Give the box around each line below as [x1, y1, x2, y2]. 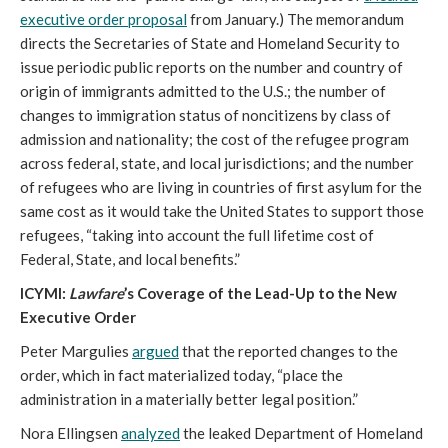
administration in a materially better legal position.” [20, 390, 358, 408]
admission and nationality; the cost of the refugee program [20, 130, 409, 148]
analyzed [121, 424, 180, 442]
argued [132, 342, 179, 360]
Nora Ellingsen [20, 424, 121, 442]
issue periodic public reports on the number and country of [20, 58, 403, 76]
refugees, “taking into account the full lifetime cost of [20, 226, 374, 244]
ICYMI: [20, 284, 69, 302]
